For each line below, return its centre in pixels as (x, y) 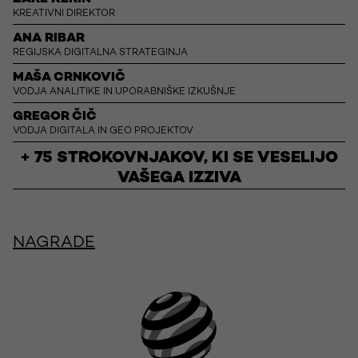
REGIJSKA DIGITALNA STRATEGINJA (100, 54)
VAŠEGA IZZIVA (179, 179)
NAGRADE (54, 244)
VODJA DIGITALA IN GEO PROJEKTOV (103, 132)
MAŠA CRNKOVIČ (69, 78)
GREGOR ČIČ (55, 117)
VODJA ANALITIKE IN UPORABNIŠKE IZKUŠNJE (124, 93)
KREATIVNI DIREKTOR (64, 14)
